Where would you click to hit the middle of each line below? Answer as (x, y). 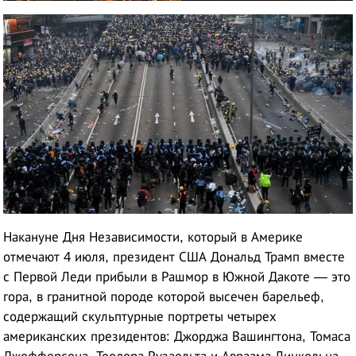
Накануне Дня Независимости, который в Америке (153, 238)
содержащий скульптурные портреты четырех (140, 317)
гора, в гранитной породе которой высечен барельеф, (164, 297)
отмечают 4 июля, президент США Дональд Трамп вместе (174, 257)
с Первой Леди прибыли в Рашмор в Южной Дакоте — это (177, 277)
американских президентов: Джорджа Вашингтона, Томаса (177, 337)
